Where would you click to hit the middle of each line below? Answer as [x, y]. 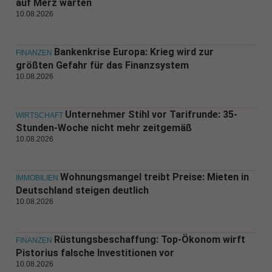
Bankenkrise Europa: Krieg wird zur [134, 52]
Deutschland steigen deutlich [82, 191]
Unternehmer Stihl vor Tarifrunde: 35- [151, 115]
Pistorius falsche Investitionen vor [95, 253]
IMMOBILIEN [37, 178]
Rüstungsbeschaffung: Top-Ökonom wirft [149, 240]
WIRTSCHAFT [39, 116]
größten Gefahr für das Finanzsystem [102, 66]
